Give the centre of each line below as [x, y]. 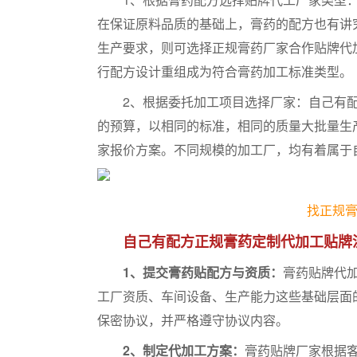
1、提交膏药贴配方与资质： [203, 272]
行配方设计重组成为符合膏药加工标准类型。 [225, 71]
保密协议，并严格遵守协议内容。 [193, 320]
